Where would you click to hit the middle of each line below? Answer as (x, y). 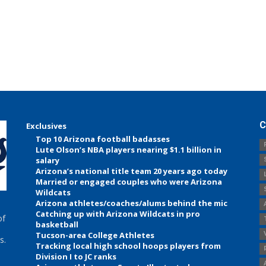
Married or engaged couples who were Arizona (129, 182)
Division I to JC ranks (76, 257)
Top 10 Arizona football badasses (103, 139)
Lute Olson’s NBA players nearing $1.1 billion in (129, 150)
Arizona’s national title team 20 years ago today (132, 171)
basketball (57, 225)
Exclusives (47, 126)
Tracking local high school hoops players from (129, 246)
